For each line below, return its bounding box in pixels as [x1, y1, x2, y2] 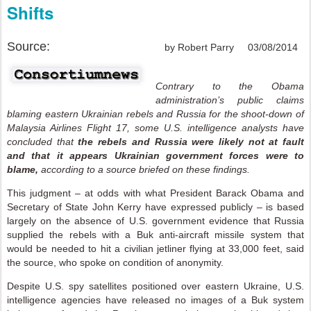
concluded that [7, 136, 78, 147]
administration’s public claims [155, 94, 304, 106]
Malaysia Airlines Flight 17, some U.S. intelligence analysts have [7, 122, 304, 133]
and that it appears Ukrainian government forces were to [7, 150, 304, 161]
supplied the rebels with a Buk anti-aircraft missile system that [7, 229, 304, 240]
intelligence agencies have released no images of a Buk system [7, 294, 304, 305]
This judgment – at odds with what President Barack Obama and [7, 187, 304, 199]
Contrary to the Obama [155, 81, 304, 92]
